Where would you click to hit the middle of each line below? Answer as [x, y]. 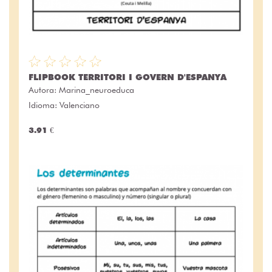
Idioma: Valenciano [64, 105]
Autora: [44, 90]
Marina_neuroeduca [97, 90]
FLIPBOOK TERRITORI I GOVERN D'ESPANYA [127, 77]
